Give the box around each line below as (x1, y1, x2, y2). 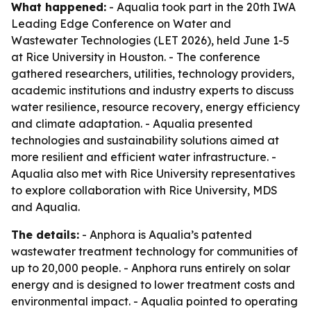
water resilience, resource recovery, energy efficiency (11, 100, 300, 114)
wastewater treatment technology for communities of (11, 244, 298, 258)
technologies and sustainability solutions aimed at (11, 133, 279, 147)
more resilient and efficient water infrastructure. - (11, 150, 276, 164)
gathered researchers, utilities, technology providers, (11, 67, 294, 81)
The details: (11, 228, 79, 242)
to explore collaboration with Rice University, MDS (11, 183, 278, 197)
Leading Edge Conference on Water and (11, 17, 231, 31)
